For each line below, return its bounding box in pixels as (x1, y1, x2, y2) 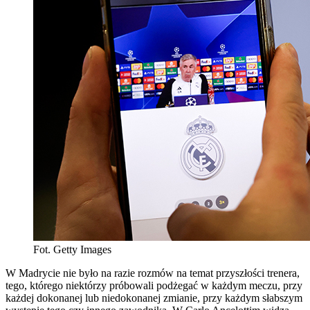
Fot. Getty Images (33, 243, 111, 255)
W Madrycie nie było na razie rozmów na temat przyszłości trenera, (6, 266, 300, 279)
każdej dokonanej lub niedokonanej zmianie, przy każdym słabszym (6, 291, 302, 304)
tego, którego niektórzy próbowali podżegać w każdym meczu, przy (6, 279, 302, 291)
